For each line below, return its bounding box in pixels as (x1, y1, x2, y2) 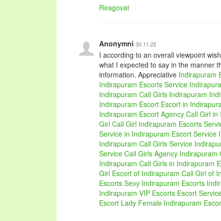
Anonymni (99, 38, 136, 48)
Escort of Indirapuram (112, 168, 180, 178)
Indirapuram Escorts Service (99, 79, 187, 89)
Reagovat (99, 2, 129, 12)
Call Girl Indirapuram (112, 119, 177, 129)
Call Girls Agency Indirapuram (124, 148, 218, 158)
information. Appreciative (99, 70, 177, 79)
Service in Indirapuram (99, 129, 170, 139)
